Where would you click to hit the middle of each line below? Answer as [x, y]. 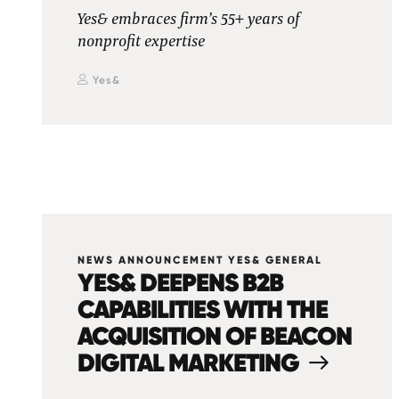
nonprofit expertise [141, 42]
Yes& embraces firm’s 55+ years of [188, 20]
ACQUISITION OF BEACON [215, 336]
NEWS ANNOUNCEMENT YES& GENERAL [200, 260]
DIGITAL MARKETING [188, 362]
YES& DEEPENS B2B [180, 282]
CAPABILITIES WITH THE [203, 309]
